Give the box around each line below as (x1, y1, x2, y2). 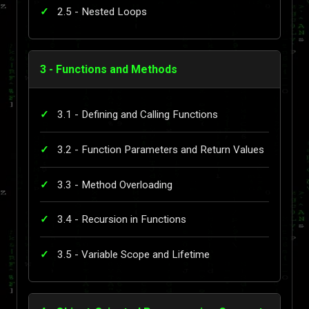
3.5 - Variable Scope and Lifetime (57, 248, 210, 261)
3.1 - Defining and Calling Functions (57, 108, 218, 121)
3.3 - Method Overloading (57, 178, 172, 191)
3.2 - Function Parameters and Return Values (57, 143, 264, 156)
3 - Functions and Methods (40, 62, 177, 76)
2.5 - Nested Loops (57, 5, 147, 18)
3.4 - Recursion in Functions (57, 213, 186, 226)
